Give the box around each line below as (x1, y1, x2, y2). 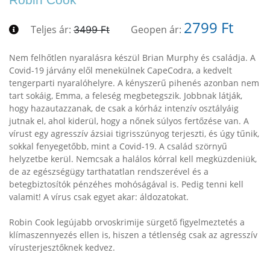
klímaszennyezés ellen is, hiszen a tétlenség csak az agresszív (9, 229, 257, 240)
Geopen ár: (131, 23, 181, 36)
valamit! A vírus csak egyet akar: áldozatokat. (9, 191, 189, 202)
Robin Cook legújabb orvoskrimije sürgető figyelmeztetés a (9, 216, 245, 228)
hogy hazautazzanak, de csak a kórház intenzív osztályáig (9, 102, 239, 114)
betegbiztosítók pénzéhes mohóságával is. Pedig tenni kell (9, 178, 243, 190)
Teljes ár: (31, 23, 71, 36)
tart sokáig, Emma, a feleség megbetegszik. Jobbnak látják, (9, 90, 242, 101)
